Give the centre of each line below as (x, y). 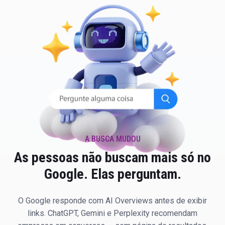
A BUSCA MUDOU (113, 139)
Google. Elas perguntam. (113, 174)
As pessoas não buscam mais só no (113, 157)
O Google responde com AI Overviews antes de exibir (113, 200)
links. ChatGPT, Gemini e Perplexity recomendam (113, 213)
